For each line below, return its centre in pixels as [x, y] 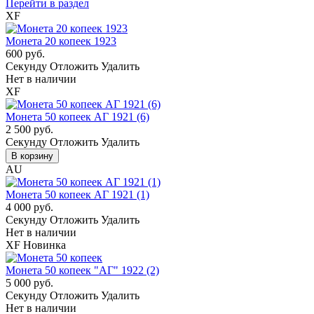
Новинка [45, 245]
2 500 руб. [29, 130]
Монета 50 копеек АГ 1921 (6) [77, 117]
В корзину [32, 156]
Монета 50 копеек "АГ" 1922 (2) [82, 271]
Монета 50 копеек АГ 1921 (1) [77, 195]
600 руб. [25, 54]
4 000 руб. [29, 207]
